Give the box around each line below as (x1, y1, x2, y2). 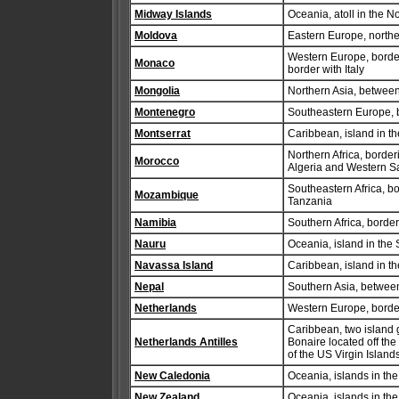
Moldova (134, 29, 177, 42)
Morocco (134, 155, 179, 167)
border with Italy (288, 63, 364, 76)
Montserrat (134, 127, 191, 140)
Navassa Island (134, 259, 213, 272)
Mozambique (134, 189, 199, 201)
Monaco (134, 57, 175, 69)
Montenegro (134, 106, 195, 118)
